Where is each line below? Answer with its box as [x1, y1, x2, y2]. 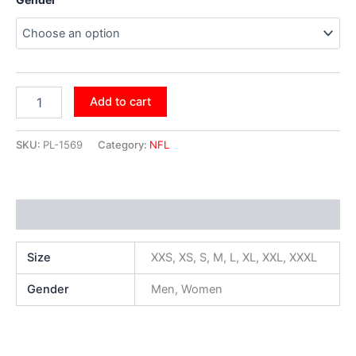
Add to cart [89, 95, 151, 110]
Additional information [16, 207, 142, 222]
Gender [27, 282, 70, 297]
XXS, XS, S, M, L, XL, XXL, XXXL [150, 250, 317, 265]
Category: [98, 137, 149, 151]
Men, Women [150, 282, 222, 297]
